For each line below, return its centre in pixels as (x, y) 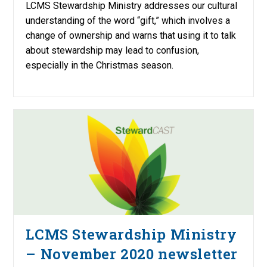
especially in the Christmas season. (100, 66)
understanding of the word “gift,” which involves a (128, 21)
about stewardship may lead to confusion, (113, 51)
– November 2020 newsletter (132, 254)
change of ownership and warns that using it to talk (131, 36)
